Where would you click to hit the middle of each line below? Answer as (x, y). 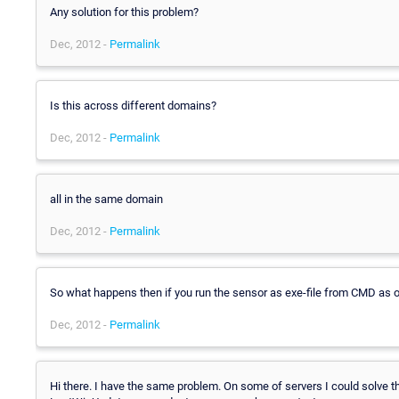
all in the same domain (106, 199)
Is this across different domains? (133, 105)
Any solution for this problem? (124, 12)
